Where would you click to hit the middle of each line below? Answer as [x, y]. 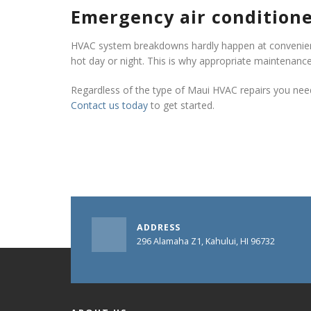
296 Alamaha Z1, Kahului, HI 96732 [206, 241]
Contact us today [111, 105]
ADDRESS [159, 227]
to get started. [183, 105]
